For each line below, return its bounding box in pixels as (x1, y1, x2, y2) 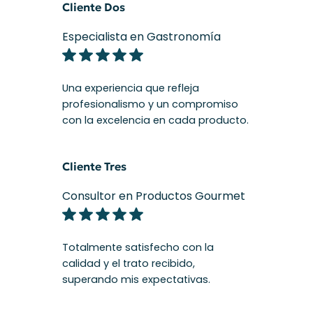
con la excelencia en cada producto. (61, 112, 249, 127)
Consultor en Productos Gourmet (61, 188, 245, 205)
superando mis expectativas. (61, 272, 210, 287)
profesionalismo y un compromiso (61, 96, 238, 111)
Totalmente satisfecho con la (61, 240, 214, 255)
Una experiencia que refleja (61, 80, 199, 95)
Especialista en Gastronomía (61, 29, 221, 45)
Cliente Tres (61, 159, 126, 174)
